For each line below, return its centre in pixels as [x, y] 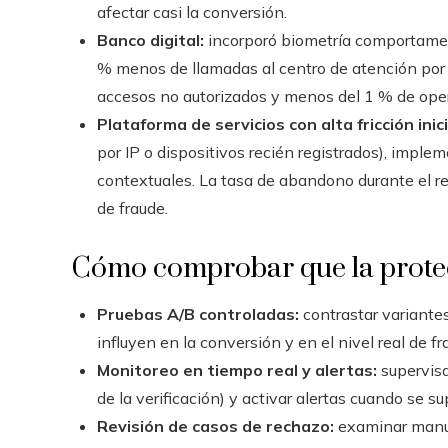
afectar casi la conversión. [192, 12]
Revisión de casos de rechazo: [215, 426]
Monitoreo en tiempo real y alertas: [237, 370]
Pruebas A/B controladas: [198, 314]
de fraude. [132, 208]
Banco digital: [150, 40]
